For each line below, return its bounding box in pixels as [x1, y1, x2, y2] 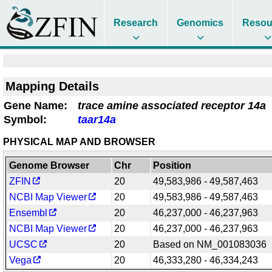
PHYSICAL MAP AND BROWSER [3, 136, 155, 147]
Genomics [177, 18, 224, 28]
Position [153, 160, 192, 171]
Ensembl [9, 207, 48, 218]
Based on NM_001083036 [153, 239, 267, 250]
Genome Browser [9, 160, 90, 171]
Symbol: [4, 113, 47, 126]
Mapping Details [5, 80, 99, 93]
